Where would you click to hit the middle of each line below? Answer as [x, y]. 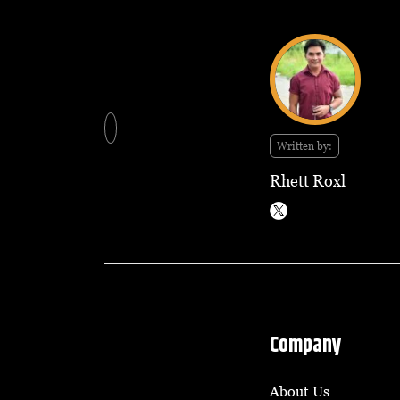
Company [306, 345]
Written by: [304, 146]
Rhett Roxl [308, 180]
